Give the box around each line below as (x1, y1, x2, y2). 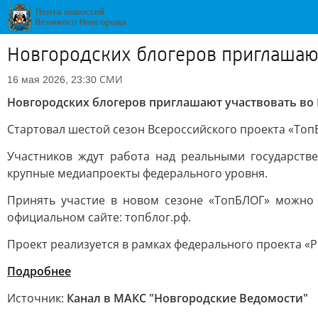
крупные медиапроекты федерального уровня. (7, 165, 268, 181)
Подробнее (7, 263, 71, 279)
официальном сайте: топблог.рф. (7, 209, 191, 225)
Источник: (7, 290, 67, 306)
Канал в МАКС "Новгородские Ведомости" (67, 290, 308, 306)
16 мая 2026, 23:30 (7, 74, 97, 85)
